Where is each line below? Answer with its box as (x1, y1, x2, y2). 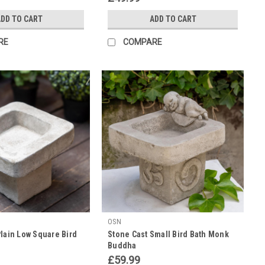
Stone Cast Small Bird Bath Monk (108, 229, 229, 239)
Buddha (108, 240, 137, 250)
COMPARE (123, 37, 162, 47)
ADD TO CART (149, 14, 196, 24)
